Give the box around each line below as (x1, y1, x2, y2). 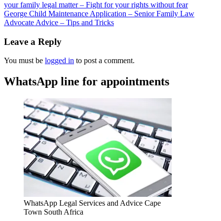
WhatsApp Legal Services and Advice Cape (24, 199, 161, 208)
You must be (4, 56, 45, 65)
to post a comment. (74, 56, 135, 65)
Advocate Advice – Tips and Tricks (4, 18, 114, 27)
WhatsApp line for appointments (4, 75, 169, 88)
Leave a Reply (4, 36, 62, 47)
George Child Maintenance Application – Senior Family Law (4, 9, 194, 18)
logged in (45, 56, 74, 65)
